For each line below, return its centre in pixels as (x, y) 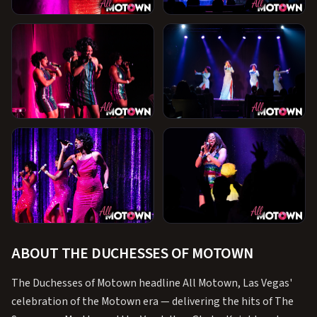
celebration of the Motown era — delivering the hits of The (152, 301)
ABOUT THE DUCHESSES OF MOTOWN (132, 253)
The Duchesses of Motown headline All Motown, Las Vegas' (152, 283)
